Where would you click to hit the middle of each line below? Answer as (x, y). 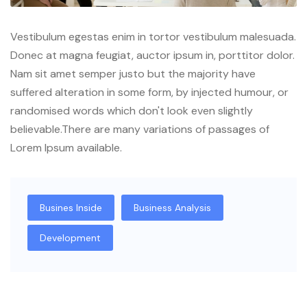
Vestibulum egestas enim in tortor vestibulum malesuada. (153, 36)
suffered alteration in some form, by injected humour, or (149, 92)
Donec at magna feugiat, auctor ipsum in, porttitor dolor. (152, 55)
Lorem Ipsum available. (66, 147)
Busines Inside (71, 207)
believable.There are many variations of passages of (140, 129)
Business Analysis (172, 207)
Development (70, 237)
